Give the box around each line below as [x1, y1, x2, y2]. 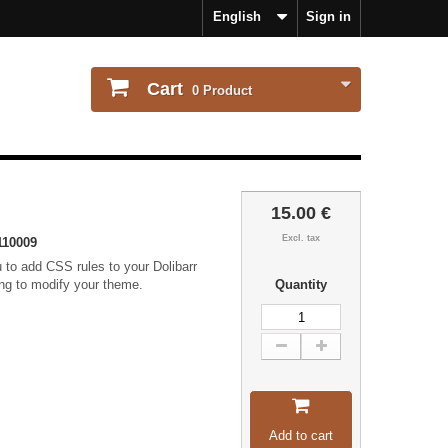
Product [199, 83, 252, 98]
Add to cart [268, 428, 333, 443]
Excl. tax [282, 233, 320, 243]
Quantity [275, 277, 327, 292]
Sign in [306, 9, 351, 24]
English [213, 9, 261, 24]
